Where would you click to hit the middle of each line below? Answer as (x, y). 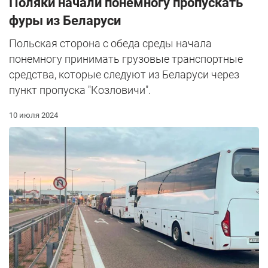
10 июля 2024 (33, 115)
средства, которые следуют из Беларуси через (124, 74)
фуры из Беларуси (65, 20)
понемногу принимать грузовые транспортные (126, 59)
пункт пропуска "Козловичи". (80, 90)
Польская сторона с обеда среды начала (110, 43)
